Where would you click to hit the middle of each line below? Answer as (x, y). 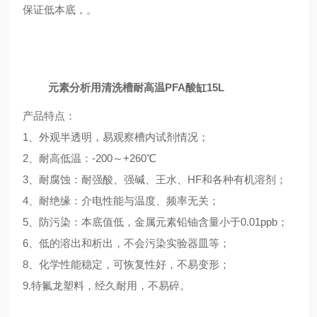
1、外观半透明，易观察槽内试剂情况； (117, 137)
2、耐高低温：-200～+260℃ (91, 158)
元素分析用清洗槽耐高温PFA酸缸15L (136, 87)
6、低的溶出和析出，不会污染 (94, 243)
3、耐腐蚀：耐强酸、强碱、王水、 (105, 179)
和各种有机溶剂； (244, 179)
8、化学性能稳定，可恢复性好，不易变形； (128, 264)
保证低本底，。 (60, 10)
